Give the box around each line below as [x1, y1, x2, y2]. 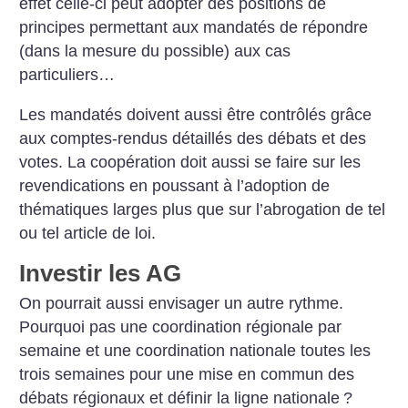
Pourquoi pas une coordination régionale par [19, 318, 342, 337]
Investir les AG [19, 259, 182, 287]
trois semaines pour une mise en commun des [19, 365, 355, 384]
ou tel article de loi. [19, 223, 157, 242]
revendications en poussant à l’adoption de [19, 176, 331, 195]
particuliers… [19, 66, 116, 85]
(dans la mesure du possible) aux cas [19, 42, 291, 61]
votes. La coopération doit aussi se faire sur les [19, 152, 362, 171]
